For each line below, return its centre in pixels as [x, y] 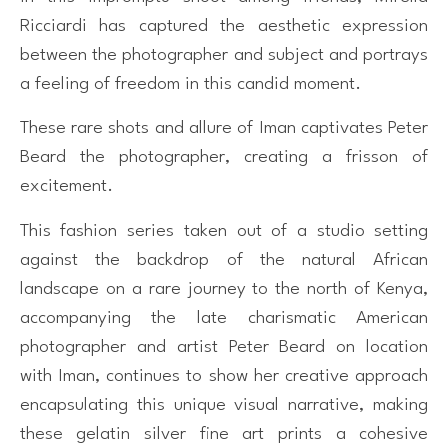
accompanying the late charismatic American [224, 317]
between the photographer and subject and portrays [224, 54]
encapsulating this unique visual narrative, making [224, 404]
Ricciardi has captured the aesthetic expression [224, 25]
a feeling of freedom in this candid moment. [190, 83]
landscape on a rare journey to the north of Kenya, [224, 288]
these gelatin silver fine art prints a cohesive [224, 433]
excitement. [66, 186]
